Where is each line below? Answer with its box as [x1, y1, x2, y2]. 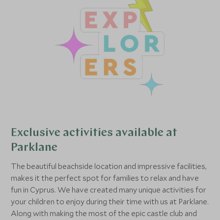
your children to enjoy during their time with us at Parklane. [11, 196, 209, 207]
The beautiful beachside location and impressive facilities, [11, 161, 207, 171]
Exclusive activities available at [11, 127, 178, 139]
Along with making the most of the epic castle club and [11, 208, 197, 219]
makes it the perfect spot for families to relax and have [11, 173, 199, 183]
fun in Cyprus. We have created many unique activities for [11, 185, 207, 195]
